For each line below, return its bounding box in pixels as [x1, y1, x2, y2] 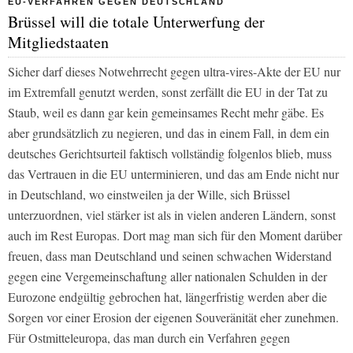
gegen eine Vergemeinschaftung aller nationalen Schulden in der [8, 267, 327, 284]
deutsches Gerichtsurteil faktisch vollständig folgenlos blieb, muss [8, 144, 332, 162]
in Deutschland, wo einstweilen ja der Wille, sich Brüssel [8, 185, 290, 203]
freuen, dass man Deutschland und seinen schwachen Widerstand [8, 247, 332, 264]
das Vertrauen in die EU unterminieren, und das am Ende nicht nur [8, 165, 339, 182]
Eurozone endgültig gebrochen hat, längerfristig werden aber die [8, 288, 327, 305]
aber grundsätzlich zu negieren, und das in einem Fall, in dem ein [8, 124, 329, 141]
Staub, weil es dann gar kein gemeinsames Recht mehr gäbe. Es [8, 103, 324, 121]
